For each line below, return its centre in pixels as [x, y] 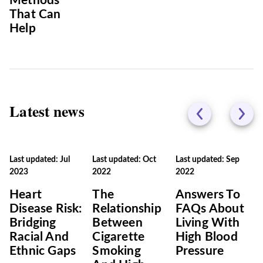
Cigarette [119, 237]
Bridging [33, 223]
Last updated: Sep [207, 160]
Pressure [200, 251]
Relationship [127, 209]
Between [117, 223]
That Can [35, 14]
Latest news [47, 111]
